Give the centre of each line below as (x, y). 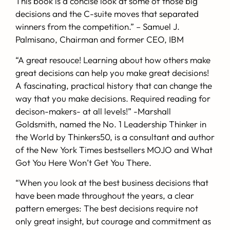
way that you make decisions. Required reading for (113, 98)
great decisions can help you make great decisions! (112, 72)
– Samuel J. (158, 27)
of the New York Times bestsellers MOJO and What (114, 149)
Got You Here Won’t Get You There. (83, 162)
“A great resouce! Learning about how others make (113, 60)
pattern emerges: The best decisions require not (107, 208)
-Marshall (152, 111)
